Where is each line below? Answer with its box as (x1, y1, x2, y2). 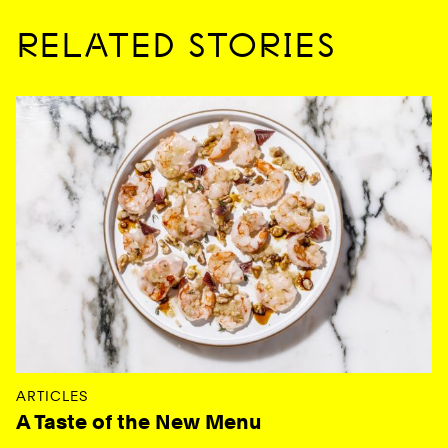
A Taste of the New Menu (16, 410, 261, 435)
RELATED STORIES (16, 24, 336, 69)
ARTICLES (16, 388, 88, 405)
